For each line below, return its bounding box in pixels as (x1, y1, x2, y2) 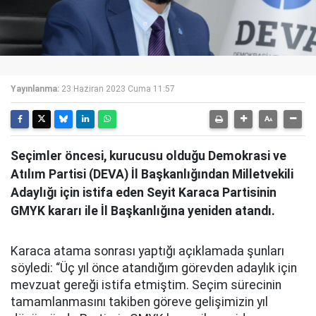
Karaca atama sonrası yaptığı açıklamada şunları (11, 244, 284, 258)
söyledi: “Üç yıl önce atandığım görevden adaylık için (11, 261, 297, 275)
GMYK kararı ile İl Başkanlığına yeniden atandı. (11, 204, 275, 218)
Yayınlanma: (11, 84, 59, 94)
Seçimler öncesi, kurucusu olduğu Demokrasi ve (11, 149, 286, 163)
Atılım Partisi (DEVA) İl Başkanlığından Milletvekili (11, 167, 293, 181)
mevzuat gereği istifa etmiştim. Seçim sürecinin (11, 278, 281, 292)
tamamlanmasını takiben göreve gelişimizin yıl (11, 295, 268, 309)
